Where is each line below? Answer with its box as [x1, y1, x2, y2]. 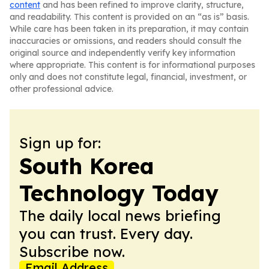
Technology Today [19, 180, 219, 207]
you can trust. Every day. [19, 225, 193, 243]
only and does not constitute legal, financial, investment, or [10, 71, 247, 82]
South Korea [19, 153, 154, 180]
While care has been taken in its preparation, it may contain [10, 23, 249, 34]
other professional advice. [10, 83, 113, 94]
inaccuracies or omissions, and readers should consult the [10, 35, 241, 46]
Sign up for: [19, 134, 101, 152]
